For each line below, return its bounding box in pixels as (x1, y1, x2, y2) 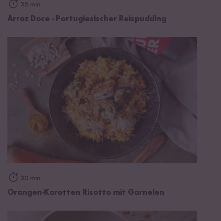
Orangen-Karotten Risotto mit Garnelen (7, 189, 164, 197)
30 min (20, 175, 40, 182)
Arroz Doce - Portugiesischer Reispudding (7, 15, 166, 23)
